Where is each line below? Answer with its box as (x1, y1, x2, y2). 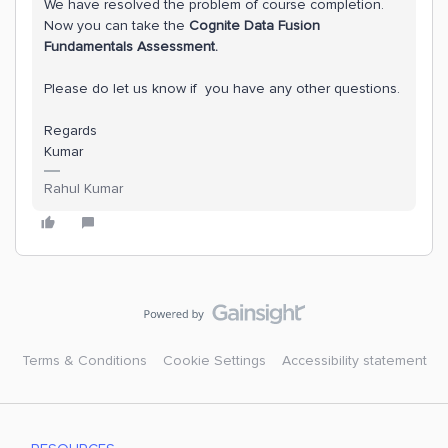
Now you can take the (44, 17, 189, 34)
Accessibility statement (281, 352, 427, 369)
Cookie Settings (162, 352, 266, 369)
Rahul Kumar (44, 180, 123, 197)
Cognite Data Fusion (189, 17, 320, 34)
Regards (44, 122, 97, 139)
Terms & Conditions (21, 352, 147, 369)
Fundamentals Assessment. (44, 38, 218, 55)
